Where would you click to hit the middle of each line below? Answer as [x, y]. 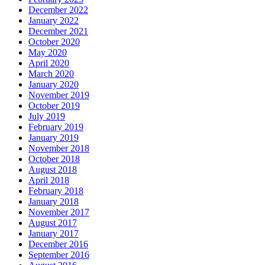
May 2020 [48, 52]
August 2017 [53, 222]
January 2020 [54, 84]
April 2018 [49, 180]
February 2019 [56, 127]
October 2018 [54, 159]
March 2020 [51, 73]
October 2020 [54, 41]
